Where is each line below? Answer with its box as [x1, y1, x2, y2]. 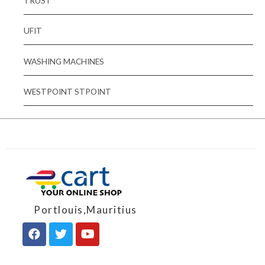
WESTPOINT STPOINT [24, 86, 111, 97]
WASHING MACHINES [24, 56, 104, 66]
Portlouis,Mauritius [23, 203, 137, 216]
